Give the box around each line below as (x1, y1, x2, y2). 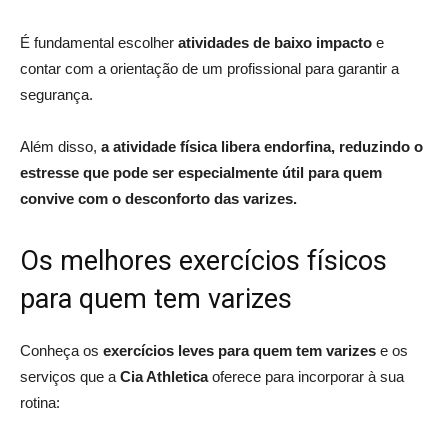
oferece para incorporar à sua (208, 367, 404, 385)
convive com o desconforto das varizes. (20, 189, 297, 207)
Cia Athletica (120, 367, 208, 385)
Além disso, (20, 137, 101, 155)
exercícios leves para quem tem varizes (103, 341, 376, 359)
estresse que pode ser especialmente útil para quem (20, 163, 382, 181)
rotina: (20, 393, 60, 411)
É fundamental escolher (20, 33, 178, 51)
